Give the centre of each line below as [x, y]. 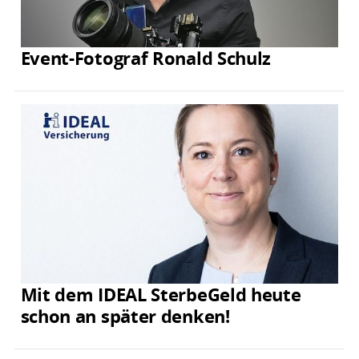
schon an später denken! [125, 316]
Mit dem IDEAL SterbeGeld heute [161, 294]
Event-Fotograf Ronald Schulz [146, 57]
